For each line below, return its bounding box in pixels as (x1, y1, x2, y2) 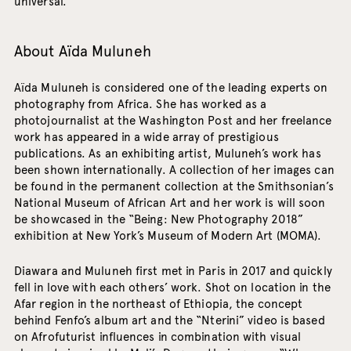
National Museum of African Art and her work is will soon (13, 196, 326, 211)
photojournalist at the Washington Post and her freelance (13, 114, 332, 128)
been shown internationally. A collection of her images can (13, 163, 335, 178)
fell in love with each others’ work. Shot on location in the (13, 280, 331, 295)
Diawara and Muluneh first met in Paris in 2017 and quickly (13, 264, 332, 279)
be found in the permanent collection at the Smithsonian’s (13, 179, 334, 194)
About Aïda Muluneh (13, 42, 151, 61)
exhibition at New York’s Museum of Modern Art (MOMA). (13, 229, 322, 244)
